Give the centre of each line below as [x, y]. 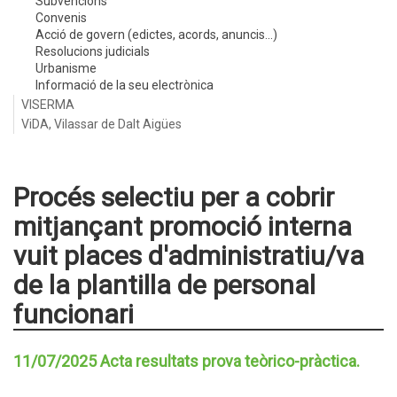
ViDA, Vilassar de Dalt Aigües [101, 124]
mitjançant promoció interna [183, 226]
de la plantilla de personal [164, 285]
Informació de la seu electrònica [125, 85]
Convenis [61, 18]
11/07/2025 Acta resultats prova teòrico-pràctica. [187, 361]
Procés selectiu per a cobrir [174, 197]
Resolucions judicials [93, 51]
